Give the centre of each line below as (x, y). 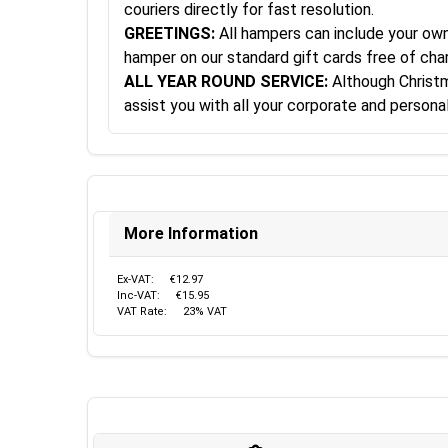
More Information (191, 233)
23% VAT (205, 311)
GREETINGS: (169, 33)
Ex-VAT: (135, 279)
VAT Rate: (142, 311)
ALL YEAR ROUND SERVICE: (226, 81)
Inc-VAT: (138, 295)
